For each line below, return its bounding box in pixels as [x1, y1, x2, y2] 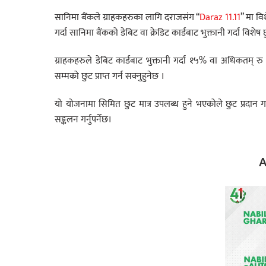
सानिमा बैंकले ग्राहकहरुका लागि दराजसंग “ [55, 9, 200, 26]
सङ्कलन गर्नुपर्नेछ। [55, 111, 112, 128]
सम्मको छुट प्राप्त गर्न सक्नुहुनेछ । [55, 68, 164, 84]
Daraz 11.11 [199, 9, 241, 26]
